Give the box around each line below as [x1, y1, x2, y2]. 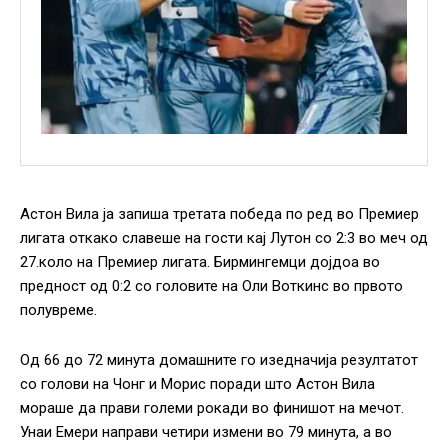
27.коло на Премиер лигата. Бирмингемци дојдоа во [20, 253, 380, 272]
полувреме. [20, 301, 97, 320]
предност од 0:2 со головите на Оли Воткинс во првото [20, 277, 403, 296]
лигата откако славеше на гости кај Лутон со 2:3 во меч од [20, 229, 428, 248]
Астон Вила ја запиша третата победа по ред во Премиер [20, 205, 419, 224]
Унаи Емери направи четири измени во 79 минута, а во [20, 423, 392, 442]
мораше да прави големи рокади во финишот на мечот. [20, 399, 404, 418]
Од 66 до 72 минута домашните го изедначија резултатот [20, 351, 418, 370]
